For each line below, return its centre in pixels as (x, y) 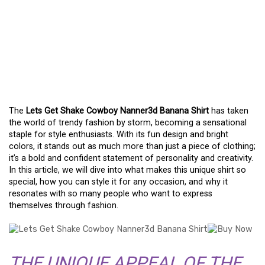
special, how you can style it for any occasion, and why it (118, 182)
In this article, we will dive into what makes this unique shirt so (127, 170)
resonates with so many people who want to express (111, 194)
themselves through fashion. (64, 206)
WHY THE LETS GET (103, 18)
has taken (229, 111)
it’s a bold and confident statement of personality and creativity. (131, 158)
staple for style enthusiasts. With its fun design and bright (119, 135)
